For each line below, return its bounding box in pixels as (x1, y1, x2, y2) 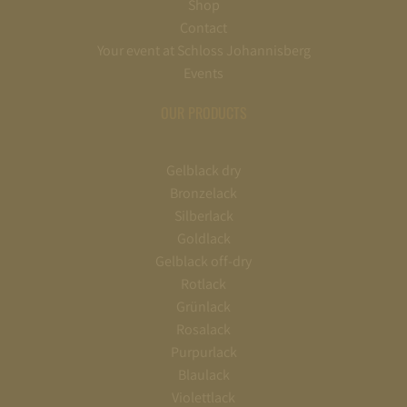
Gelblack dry (166, 161, 241, 181)
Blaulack (177, 365, 230, 385)
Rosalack (176, 320, 231, 340)
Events (184, 64, 223, 84)
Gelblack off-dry (155, 252, 252, 272)
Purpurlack (170, 342, 237, 362)
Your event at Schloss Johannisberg (96, 41, 311, 61)
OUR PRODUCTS (160, 102, 247, 124)
